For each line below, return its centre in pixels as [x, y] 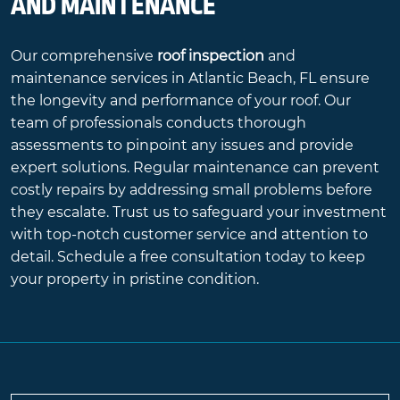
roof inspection [211, 55]
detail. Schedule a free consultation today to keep [188, 256]
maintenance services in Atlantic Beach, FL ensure [190, 78]
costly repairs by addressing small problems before [192, 189]
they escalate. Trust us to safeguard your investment [199, 212]
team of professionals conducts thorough [158, 122]
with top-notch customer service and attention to [189, 234]
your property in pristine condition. [135, 279]
